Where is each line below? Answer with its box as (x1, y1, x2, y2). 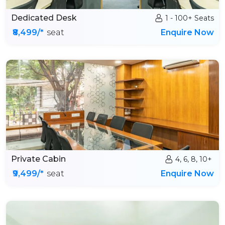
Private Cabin (11, 154, 66, 164)
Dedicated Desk (11, 13, 77, 23)
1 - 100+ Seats (165, 14, 214, 23)
